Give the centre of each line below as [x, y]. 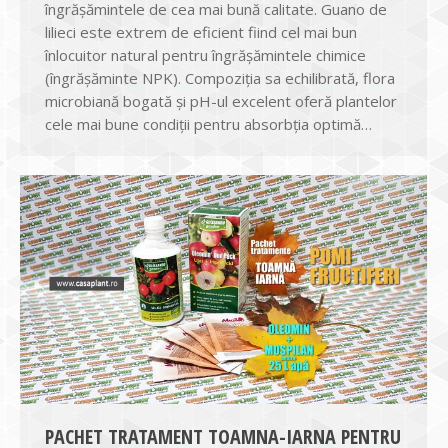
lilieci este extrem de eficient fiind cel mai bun [201, 31]
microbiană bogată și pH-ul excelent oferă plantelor [221, 100]
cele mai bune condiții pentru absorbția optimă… [208, 123]
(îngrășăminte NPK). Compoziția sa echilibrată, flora [220, 77]
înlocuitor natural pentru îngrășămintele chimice [205, 54]
